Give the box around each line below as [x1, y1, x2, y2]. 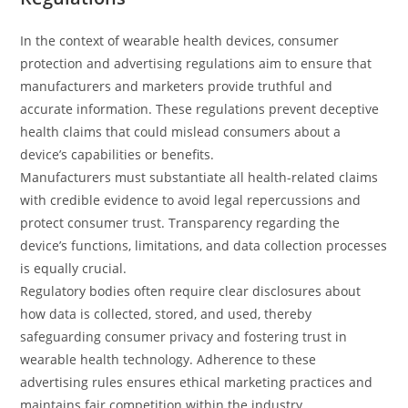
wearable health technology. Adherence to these [20, 351, 317, 368]
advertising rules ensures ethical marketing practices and [20, 373, 373, 391]
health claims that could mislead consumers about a [20, 123, 342, 140]
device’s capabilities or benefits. [20, 146, 215, 163]
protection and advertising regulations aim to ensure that [20, 55, 372, 72]
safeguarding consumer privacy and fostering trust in [20, 328, 348, 345]
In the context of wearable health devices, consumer [20, 32, 340, 49]
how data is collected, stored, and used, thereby [20, 305, 312, 322]
